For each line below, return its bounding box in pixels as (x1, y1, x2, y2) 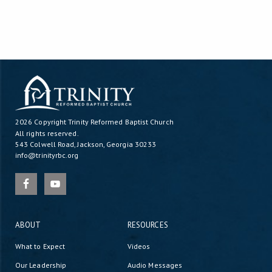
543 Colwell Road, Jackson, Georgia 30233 (15, 140, 157, 149)
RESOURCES (127, 220, 168, 231)
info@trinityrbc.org (15, 151, 79, 160)
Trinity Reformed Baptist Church (68, 117, 174, 126)
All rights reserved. (15, 129, 79, 138)
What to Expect (15, 241, 66, 251)
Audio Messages (127, 260, 183, 270)
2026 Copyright (15, 117, 69, 126)
